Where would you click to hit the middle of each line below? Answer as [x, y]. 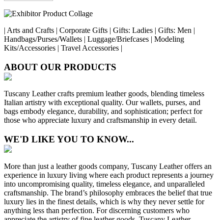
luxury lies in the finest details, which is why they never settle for [104, 201]
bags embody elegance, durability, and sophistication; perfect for [103, 111]
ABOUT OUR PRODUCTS [60, 67]
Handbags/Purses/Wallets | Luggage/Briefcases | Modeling [94, 39]
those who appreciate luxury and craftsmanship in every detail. [101, 120]
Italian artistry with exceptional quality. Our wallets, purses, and [102, 103]
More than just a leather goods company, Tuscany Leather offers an [108, 166]
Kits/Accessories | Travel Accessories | [63, 48]
